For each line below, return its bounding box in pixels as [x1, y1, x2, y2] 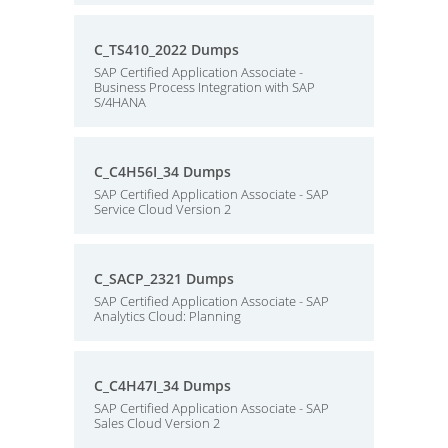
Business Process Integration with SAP [94, 78, 315, 96]
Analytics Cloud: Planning [94, 307, 241, 325]
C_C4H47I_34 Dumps [94, 376, 231, 395]
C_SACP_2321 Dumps [94, 269, 234, 288]
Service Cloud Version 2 [94, 200, 231, 218]
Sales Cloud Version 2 [94, 414, 220, 432]
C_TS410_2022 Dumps [94, 40, 239, 59]
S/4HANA [94, 93, 146, 111]
